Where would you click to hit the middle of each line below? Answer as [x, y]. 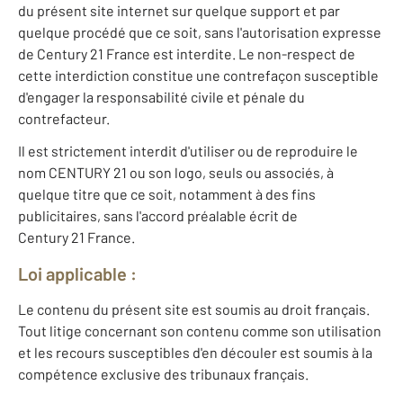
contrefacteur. [64, 119]
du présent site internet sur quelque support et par [179, 11]
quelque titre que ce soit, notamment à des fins [167, 194]
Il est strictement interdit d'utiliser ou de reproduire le [188, 151]
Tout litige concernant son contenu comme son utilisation [200, 331]
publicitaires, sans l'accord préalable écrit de [158, 216]
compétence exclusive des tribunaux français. [163, 374]
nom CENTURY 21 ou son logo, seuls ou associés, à [176, 173]
